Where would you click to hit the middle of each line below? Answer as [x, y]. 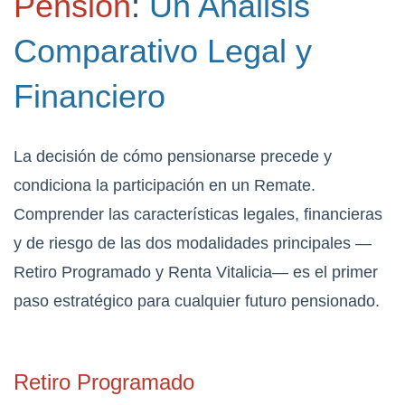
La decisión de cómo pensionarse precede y [173, 157]
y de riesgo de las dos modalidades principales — [193, 244]
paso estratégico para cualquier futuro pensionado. [197, 301]
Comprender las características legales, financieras [198, 215]
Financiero [89, 97]
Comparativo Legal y [163, 52]
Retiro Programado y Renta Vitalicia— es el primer [196, 273]
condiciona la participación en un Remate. [165, 186]
